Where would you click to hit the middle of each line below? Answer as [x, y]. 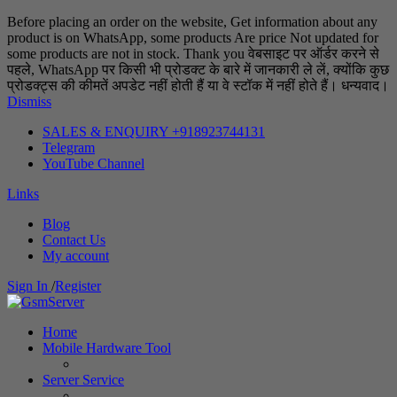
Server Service [83, 380]
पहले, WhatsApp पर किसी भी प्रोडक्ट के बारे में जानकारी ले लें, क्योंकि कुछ [198, 70]
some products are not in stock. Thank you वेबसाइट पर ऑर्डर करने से [193, 54]
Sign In [29, 286]
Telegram [69, 148]
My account [76, 256]
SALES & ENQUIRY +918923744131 [154, 132]
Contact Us [74, 240]
